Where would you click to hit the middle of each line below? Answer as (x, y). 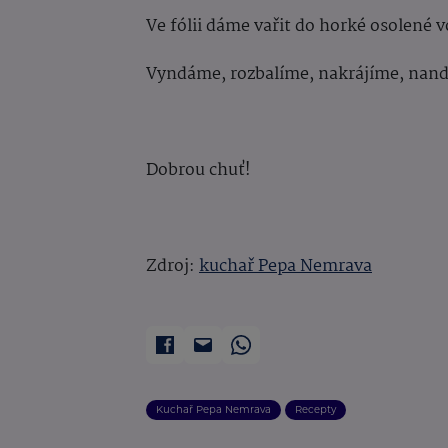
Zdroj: (172, 267)
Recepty (315, 410)
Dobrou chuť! (198, 171)
